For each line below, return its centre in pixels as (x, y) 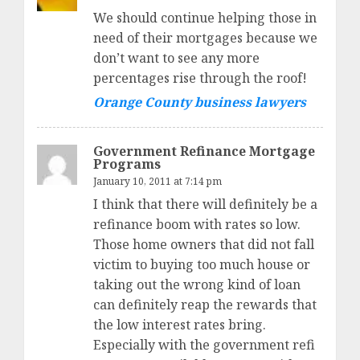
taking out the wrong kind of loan (197, 285)
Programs (127, 164)
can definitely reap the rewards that (205, 305)
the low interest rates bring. (180, 325)
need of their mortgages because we (205, 38)
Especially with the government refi (204, 345)
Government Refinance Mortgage (204, 151)
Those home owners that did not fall (204, 245)
